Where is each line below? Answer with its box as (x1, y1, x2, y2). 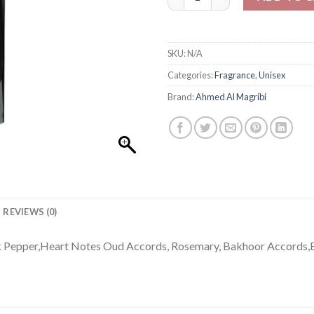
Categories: (168, 69, 214, 81)
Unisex (259, 69, 285, 81)
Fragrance (214, 69, 255, 81)
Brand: (168, 90, 196, 102)
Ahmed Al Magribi (196, 90, 266, 102)
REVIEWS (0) (3, 205, 57, 217)
